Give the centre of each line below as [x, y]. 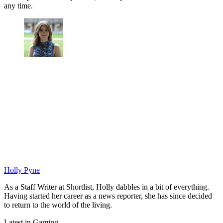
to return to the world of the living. [58, 205]
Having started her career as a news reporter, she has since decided [108, 196]
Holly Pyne [22, 170]
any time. [18, 5]
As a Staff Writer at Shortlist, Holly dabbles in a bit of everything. [107, 187]
